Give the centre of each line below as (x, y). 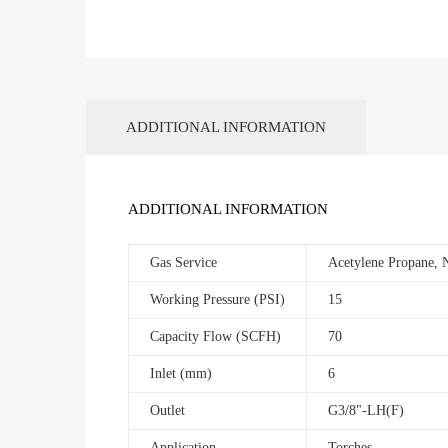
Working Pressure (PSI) (217, 299)
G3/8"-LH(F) (366, 410)
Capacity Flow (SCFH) (215, 336)
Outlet (167, 410)
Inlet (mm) (181, 373)
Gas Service (183, 262)
